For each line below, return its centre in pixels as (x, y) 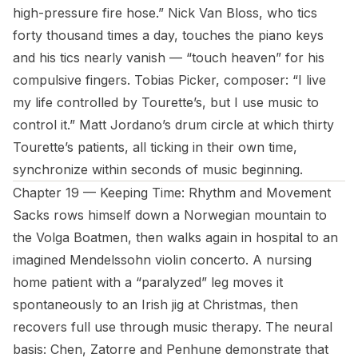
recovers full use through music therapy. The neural (173, 327)
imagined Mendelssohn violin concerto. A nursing (162, 260)
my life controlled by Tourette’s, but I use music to (166, 102)
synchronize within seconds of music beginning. (158, 169)
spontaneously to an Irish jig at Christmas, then (155, 304)
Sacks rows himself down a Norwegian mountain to (170, 215)
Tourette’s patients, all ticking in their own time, (155, 147)
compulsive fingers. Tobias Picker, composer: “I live (169, 80)
